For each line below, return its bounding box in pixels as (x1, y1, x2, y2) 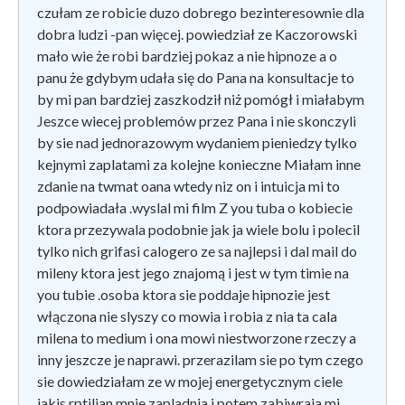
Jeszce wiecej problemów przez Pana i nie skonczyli (37, 111, 356, 129)
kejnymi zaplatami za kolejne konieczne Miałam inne (37, 155, 361, 173)
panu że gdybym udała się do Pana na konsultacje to (37, 68, 354, 86)
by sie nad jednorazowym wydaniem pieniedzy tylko (37, 133, 357, 151)
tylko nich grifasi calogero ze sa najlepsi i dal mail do (37, 241, 357, 259)
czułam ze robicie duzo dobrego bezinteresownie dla (37, 3, 364, 21)
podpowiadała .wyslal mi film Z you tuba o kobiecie (37, 198, 353, 216)
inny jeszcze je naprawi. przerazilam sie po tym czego (37, 350, 363, 368)
